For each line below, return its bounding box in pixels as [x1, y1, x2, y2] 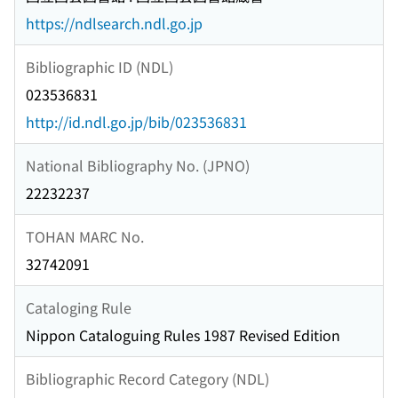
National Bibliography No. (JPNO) [26, 154, 250, 176]
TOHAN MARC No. [26, 225, 144, 247]
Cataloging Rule [26, 296, 131, 318]
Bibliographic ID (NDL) [26, 55, 173, 77]
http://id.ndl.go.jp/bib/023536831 [26, 111, 247, 133]
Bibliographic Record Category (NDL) [26, 367, 269, 389]
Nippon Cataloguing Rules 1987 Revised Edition [26, 324, 340, 346]
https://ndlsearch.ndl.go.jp [26, 12, 203, 35]
